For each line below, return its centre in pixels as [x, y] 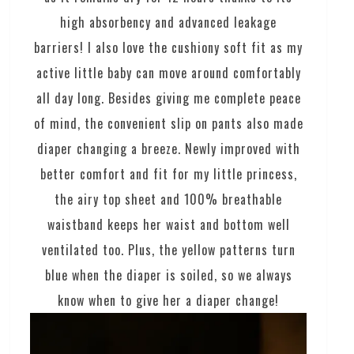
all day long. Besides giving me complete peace [168, 98]
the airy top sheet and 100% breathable [169, 200]
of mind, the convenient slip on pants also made [168, 124]
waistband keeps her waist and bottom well [168, 225]
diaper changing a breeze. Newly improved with [168, 149]
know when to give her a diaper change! [169, 301]
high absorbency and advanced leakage [169, 23]
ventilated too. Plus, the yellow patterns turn [168, 250]
